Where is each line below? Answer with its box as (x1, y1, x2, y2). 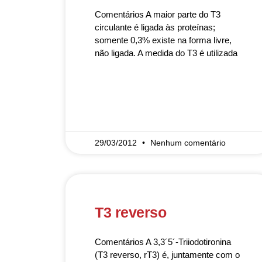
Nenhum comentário (150, 138, 226, 147)
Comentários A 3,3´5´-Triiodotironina (95, 237, 231, 247)
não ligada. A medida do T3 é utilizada (95, 48, 237, 58)
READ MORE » (95, 83, 143, 91)
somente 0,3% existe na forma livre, (95, 35, 232, 45)
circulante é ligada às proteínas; (95, 22, 215, 32)
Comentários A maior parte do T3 (95, 9, 220, 19)
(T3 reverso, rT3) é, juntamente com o (95, 250, 240, 260)
